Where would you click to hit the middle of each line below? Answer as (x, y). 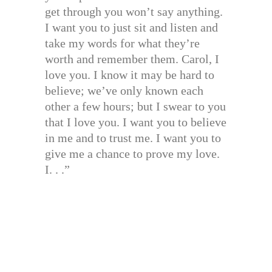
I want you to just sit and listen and (131, 28)
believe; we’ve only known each (124, 91)
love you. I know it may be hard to (130, 75)
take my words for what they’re (122, 43)
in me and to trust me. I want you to (133, 138)
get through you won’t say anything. (134, 12)
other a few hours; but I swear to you (135, 107)
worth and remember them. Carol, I (132, 59)
